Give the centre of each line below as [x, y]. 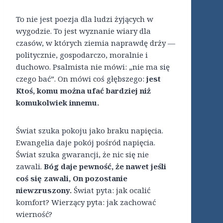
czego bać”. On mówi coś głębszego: [81, 79]
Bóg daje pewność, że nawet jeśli [105, 167]
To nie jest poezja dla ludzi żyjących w [85, 19]
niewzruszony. [44, 190]
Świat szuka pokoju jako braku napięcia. [90, 131]
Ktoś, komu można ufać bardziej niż [83, 91]
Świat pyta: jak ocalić [111, 190]
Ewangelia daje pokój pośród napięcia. [86, 143]
